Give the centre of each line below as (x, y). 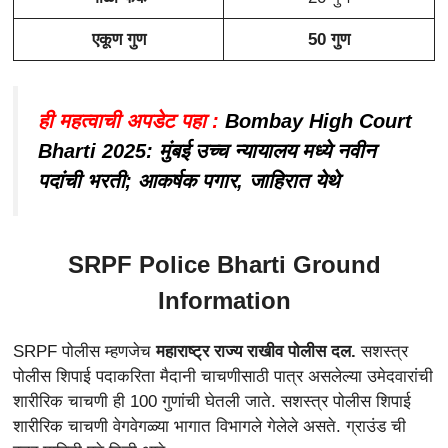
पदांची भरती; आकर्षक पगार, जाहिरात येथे (188, 181)
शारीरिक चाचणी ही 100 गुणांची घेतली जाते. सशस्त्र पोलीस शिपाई (212, 401)
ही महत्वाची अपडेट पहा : (128, 121)
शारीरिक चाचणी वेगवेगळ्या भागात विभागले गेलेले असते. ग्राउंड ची (209, 426)
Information (224, 300)
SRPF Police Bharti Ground (224, 264)
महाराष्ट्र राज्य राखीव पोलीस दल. (253, 351)
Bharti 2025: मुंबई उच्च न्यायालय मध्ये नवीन (207, 151)
